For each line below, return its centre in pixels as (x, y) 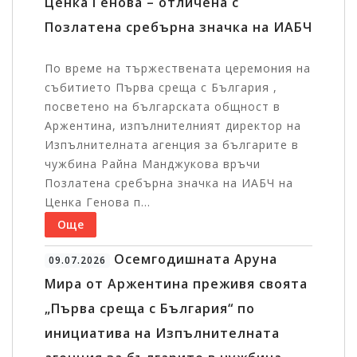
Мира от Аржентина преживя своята (176, 284)
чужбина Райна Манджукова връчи (153, 164)
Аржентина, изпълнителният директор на (173, 126)
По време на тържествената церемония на (178, 69)
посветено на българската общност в (163, 107)
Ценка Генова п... (98, 202)
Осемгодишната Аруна (193, 259)
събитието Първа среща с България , (161, 88)
